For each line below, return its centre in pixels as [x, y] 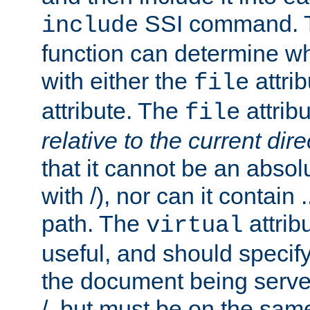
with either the [118, 81]
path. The [94, 224]
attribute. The [113, 111]
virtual [194, 226]
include [90, 26]
